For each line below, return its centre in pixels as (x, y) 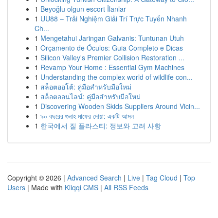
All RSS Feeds (126, 187)
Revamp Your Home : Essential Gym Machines (112, 67)
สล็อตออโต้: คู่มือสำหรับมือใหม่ (86, 87)
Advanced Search (94, 178)
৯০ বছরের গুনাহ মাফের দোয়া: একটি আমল (87, 116)
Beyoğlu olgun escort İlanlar (83, 9)
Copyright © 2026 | (37, 178)
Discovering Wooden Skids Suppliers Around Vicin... (120, 106)
